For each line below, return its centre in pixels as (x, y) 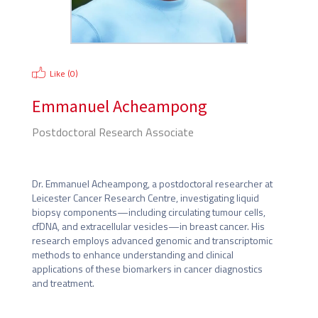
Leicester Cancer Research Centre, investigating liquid (145, 198)
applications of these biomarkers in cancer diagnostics (147, 269)
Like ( (60, 73)
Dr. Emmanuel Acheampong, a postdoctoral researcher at (152, 183)
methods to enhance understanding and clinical (132, 254)
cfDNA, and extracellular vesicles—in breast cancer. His (148, 226)
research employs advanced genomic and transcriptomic (152, 240)
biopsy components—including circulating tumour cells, (148, 212)
